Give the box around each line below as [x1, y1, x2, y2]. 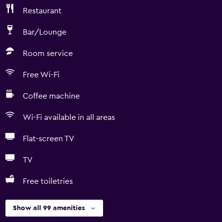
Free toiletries [23, 177, 73, 185]
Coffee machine [23, 92, 80, 100]
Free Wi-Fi [23, 71, 59, 79]
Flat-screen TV [23, 135, 74, 143]
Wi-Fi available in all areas [23, 113, 115, 121]
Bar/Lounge [23, 28, 66, 36]
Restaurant [23, 7, 61, 15]
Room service [23, 50, 73, 57]
